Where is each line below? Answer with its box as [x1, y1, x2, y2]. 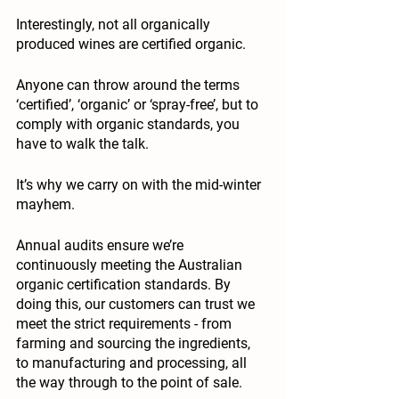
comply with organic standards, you [16, 116, 243, 134]
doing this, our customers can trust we [16, 296, 258, 313]
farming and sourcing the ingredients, [16, 335, 254, 353]
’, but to [213, 96, 262, 114]
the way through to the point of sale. [16, 374, 242, 392]
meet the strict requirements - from [16, 315, 235, 333]
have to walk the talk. [16, 135, 152, 153]
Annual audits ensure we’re [16, 237, 187, 255]
